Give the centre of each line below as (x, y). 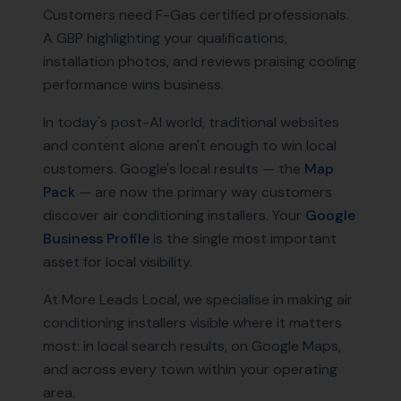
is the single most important (243, 239)
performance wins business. (133, 85)
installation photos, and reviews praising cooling (200, 61)
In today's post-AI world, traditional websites (191, 122)
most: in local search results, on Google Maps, (192, 346)
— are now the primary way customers (204, 192)
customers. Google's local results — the (172, 169)
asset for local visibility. (118, 262)
